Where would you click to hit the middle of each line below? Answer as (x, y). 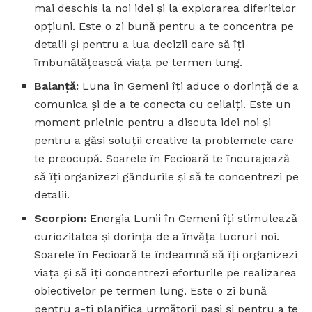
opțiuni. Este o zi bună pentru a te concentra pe (164, 26)
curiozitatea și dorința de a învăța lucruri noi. (157, 236)
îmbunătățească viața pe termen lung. (139, 62)
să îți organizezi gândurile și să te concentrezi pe (167, 176)
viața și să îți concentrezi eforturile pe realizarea (166, 272)
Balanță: (57, 86)
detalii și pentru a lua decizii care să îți (140, 44)
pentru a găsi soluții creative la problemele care (164, 140)
